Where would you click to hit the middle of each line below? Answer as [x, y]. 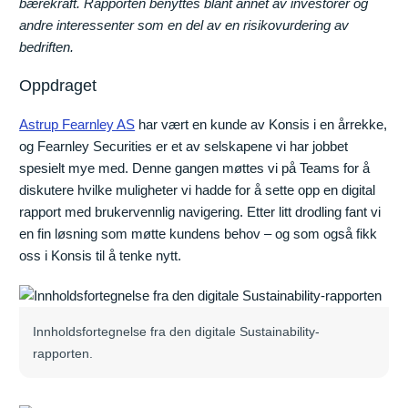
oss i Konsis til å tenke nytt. [104, 255]
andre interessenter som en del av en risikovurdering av [184, 25]
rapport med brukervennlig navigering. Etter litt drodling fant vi [200, 211]
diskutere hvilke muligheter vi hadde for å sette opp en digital [198, 189]
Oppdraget [58, 85]
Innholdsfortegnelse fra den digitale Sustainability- [177, 331]
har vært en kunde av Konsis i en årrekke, [261, 124]
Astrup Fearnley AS [77, 124]
